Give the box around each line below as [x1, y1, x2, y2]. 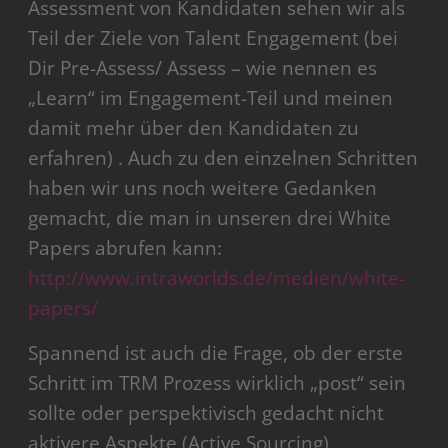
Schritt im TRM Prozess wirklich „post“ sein [28, 369, 407, 396]
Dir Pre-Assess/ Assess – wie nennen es [28, 54, 378, 81]
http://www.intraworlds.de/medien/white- [28, 264, 406, 291]
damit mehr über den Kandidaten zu [28, 114, 360, 141]
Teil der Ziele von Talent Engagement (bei [28, 24, 399, 51]
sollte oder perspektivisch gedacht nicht [28, 399, 385, 426]
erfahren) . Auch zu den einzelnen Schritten [28, 144, 419, 171]
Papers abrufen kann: [28, 234, 223, 261]
